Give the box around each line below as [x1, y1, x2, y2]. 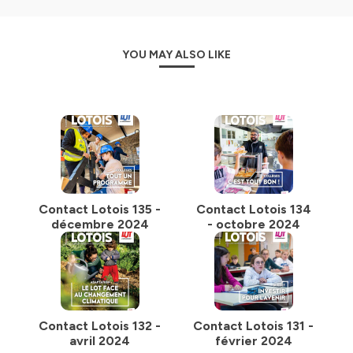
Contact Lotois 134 [195, 202, 311, 217]
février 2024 [214, 333, 292, 348]
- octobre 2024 [206, 217, 300, 232]
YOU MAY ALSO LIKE [122, 48, 231, 61]
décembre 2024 [50, 217, 149, 232]
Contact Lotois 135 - [39, 202, 161, 217]
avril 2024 [69, 333, 130, 348]
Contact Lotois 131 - [193, 318, 314, 333]
